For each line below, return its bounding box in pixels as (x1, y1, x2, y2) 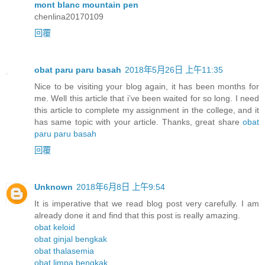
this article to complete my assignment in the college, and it (34, 105, 259, 115)
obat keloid (34, 222, 75, 232)
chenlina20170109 (34, 12, 104, 22)
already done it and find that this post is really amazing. (34, 211, 240, 221)
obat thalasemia (34, 246, 94, 256)
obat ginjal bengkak (34, 234, 107, 244)
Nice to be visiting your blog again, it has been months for (34, 82, 259, 92)
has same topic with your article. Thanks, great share (34, 117, 243, 127)
